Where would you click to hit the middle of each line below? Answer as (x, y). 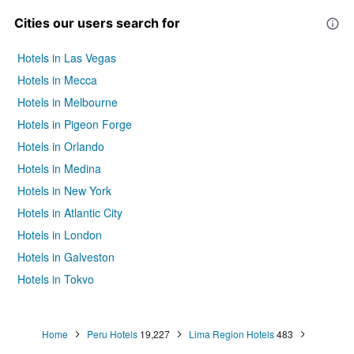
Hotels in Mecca (57, 80)
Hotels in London (60, 235)
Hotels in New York (64, 191)
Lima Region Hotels (232, 334)
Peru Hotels (112, 334)
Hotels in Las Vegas (67, 58)
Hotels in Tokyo (56, 279)
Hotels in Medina (59, 169)
